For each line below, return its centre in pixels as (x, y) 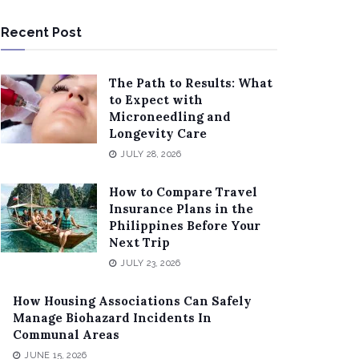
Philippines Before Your (185, 226)
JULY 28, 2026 (150, 155)
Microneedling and (170, 117)
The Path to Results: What (191, 83)
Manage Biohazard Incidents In (112, 318)
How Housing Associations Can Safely (132, 301)
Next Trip (139, 243)
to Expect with (156, 100)
